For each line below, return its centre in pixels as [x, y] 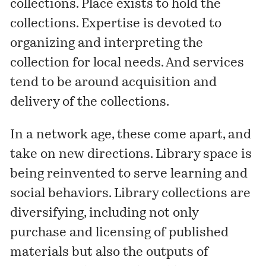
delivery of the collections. [90, 103]
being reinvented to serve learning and [129, 174]
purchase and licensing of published [120, 233]
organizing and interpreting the [107, 44]
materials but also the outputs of [110, 252]
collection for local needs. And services [127, 64]
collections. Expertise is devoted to [116, 24]
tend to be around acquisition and [114, 83]
